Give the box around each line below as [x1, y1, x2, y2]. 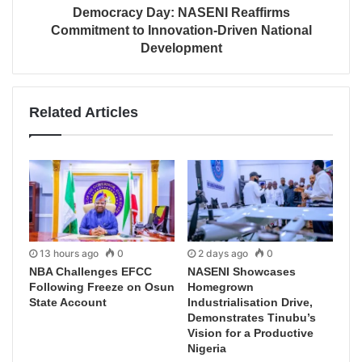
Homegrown [187, 280, 254, 294]
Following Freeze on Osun [29, 280, 175, 294]
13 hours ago [40, 247, 99, 260]
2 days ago [198, 247, 248, 260]
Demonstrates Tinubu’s [187, 311, 316, 325]
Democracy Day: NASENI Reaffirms [72, 5, 290, 19]
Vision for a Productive [187, 326, 314, 340]
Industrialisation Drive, [187, 296, 313, 309]
